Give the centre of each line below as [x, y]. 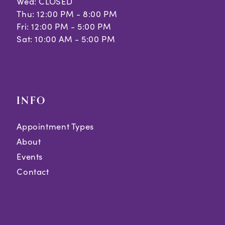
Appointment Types [55, 127]
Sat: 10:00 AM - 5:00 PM [66, 39]
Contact [33, 171]
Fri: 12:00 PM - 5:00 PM [64, 27]
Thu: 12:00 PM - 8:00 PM [67, 14]
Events [30, 156]
